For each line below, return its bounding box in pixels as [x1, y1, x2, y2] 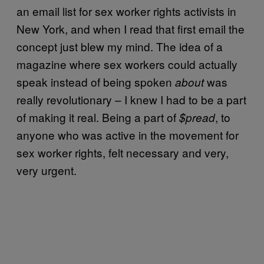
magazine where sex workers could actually [16, 55, 237, 72]
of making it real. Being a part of [16, 108, 179, 125]
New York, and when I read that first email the [16, 20, 245, 37]
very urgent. [16, 161, 77, 178]
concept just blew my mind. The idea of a [16, 38, 223, 54]
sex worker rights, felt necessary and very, [16, 144, 229, 160]
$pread [179, 109, 215, 125]
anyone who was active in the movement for [16, 126, 239, 143]
